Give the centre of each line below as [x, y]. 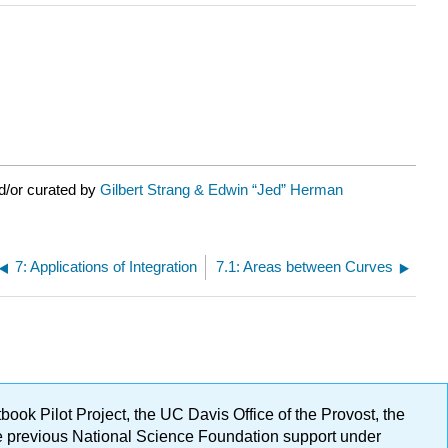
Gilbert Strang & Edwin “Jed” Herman [221, 190]
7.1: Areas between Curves [304, 267]
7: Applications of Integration [106, 267]
